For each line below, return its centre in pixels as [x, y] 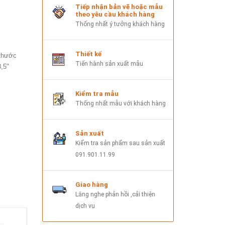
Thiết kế [88, 54]
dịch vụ [85, 206]
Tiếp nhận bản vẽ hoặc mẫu [119, 7]
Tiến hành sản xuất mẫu [109, 64]
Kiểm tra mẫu [97, 93]
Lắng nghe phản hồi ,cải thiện [115, 194]
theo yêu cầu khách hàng [115, 14]
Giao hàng [91, 184]
